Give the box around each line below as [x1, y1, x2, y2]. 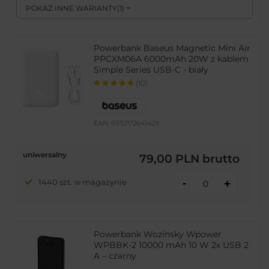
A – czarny [94, 250, 137, 262]
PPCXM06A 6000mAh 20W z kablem [94, 53, 249, 65]
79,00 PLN [139, 151, 199, 166]
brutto [199, 151, 240, 166]
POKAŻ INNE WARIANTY [26, 4, 118, 13]
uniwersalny [23, 150, 67, 160]
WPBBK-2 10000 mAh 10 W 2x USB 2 [94, 240, 249, 251]
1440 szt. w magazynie [38, 177, 127, 187]
